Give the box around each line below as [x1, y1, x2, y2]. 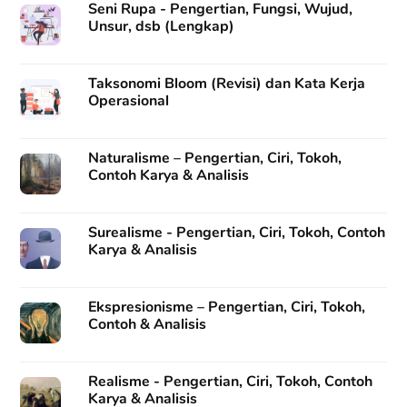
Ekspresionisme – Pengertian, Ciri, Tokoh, [88, 297, 366, 318]
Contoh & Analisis [88, 314, 207, 335]
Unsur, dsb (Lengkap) [88, 15, 235, 36]
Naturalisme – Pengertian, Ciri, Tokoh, [88, 148, 342, 169]
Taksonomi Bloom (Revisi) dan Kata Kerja [88, 73, 366, 94]
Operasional [88, 90, 170, 111]
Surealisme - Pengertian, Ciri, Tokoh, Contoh [88, 223, 386, 243]
